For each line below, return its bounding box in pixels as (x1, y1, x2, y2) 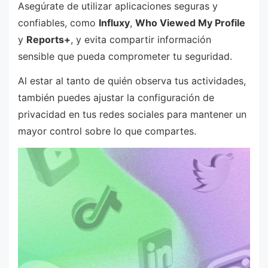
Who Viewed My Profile (135, 16, 245, 29)
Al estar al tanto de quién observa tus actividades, (18, 75, 246, 87)
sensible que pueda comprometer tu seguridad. (18, 50, 232, 62)
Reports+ (26, 33, 71, 45)
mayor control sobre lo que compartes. (18, 125, 196, 138)
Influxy (99, 16, 130, 29)
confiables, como (18, 16, 99, 29)
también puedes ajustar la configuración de (18, 92, 214, 104)
